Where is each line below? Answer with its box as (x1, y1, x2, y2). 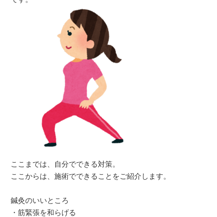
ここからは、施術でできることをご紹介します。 (11, 172, 171, 180)
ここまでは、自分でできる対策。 (11, 160, 120, 168)
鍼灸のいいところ (11, 196, 69, 204)
